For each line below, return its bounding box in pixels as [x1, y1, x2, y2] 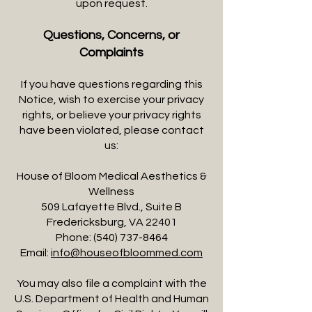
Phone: [55, 232, 93, 243]
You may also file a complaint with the [16, 278, 207, 289]
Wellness [88, 186, 134, 197]
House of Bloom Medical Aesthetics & [16, 171, 207, 182]
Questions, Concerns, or [43, 29, 180, 42]
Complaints [79, 46, 143, 59]
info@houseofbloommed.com [51, 247, 203, 258]
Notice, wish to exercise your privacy [19, 94, 204, 105]
